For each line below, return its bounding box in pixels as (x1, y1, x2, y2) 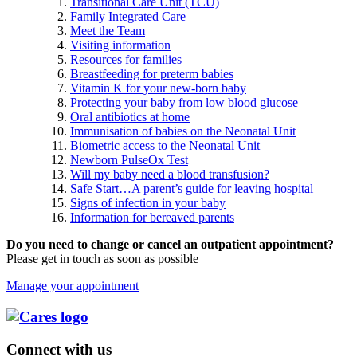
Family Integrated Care (70, 10, 186, 24)
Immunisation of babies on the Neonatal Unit (70, 124, 296, 139)
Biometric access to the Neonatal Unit (70, 139, 260, 153)
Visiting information (70, 38, 171, 53)
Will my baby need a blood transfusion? (70, 167, 269, 182)
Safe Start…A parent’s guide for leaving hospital (70, 182, 313, 196)
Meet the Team (70, 24, 145, 38)
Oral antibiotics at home (70, 110, 190, 124)
